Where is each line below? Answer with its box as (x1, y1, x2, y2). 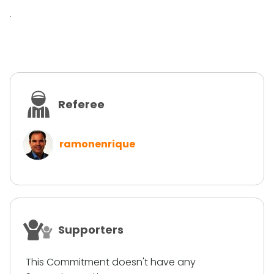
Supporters (58, 222, 124, 237)
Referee (58, 97, 105, 112)
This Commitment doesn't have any (26, 255, 196, 269)
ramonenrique (59, 137, 135, 152)
